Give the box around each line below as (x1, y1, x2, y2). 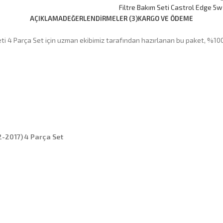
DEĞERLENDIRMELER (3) (63, 14, 138, 22)
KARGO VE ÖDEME (138, 14, 193, 22)
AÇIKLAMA (30, 14, 63, 22)
